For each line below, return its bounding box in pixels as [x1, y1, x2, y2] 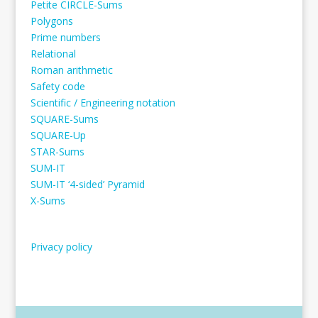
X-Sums [30, 194, 65, 208]
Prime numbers [30, 31, 101, 45]
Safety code [30, 79, 85, 94]
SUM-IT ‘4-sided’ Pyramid [30, 177, 145, 192]
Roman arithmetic [30, 63, 113, 77]
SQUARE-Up [30, 128, 86, 143]
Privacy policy [30, 239, 92, 253]
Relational [30, 47, 76, 61]
